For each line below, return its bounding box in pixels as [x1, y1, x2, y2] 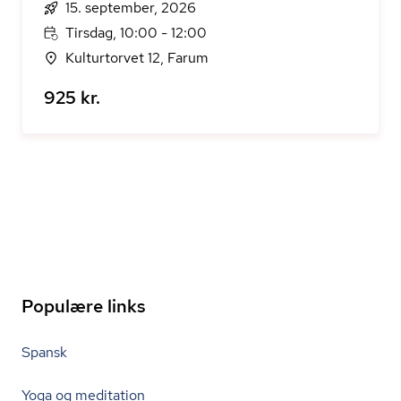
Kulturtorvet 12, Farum [65, 48, 209, 67]
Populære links [21, 294, 146, 318]
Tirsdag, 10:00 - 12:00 [65, 23, 207, 42]
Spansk [21, 343, 67, 362]
